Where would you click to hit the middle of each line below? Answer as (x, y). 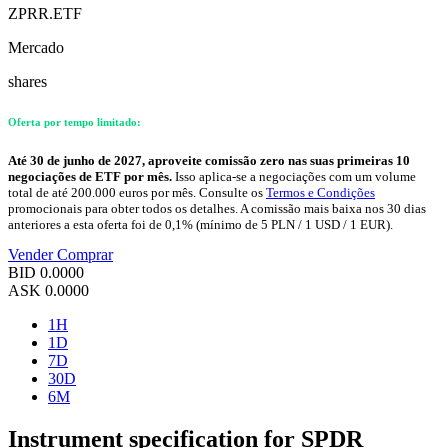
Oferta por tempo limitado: (74, 122)
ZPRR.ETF (45, 14)
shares (27, 82)
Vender (32, 255)
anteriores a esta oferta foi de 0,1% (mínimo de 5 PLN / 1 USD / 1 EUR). (200, 225)
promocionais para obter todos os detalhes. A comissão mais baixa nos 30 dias (217, 209)
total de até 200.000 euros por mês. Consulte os (137, 193)
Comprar (85, 255)
